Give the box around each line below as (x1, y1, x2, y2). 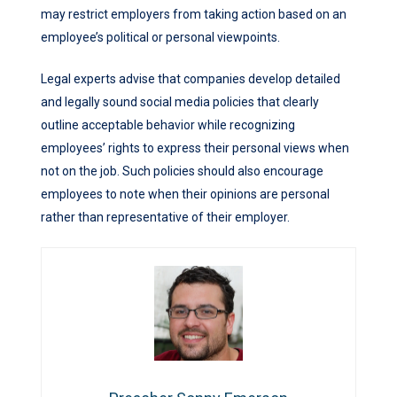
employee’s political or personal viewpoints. (41, 29, 280, 44)
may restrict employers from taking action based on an (41, 6, 346, 21)
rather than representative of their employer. (41, 209, 290, 224)
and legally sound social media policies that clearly (41, 94, 319, 109)
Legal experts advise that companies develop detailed (41, 71, 340, 86)
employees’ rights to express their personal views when (41, 140, 349, 155)
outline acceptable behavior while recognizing (41, 117, 295, 132)
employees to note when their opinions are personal (41, 186, 330, 201)
